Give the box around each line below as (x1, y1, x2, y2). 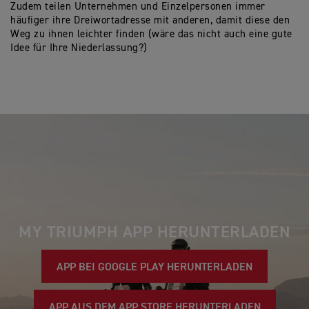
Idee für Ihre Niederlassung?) (10, 43, 148, 54)
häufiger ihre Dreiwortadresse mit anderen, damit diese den (10, 15, 290, 26)
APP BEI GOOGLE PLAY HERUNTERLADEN (57, 262, 252, 274)
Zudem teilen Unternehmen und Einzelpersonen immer (10, 1, 266, 12)
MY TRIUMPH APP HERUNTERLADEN (19, 224, 290, 241)
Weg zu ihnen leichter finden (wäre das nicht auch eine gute (10, 29, 292, 40)
